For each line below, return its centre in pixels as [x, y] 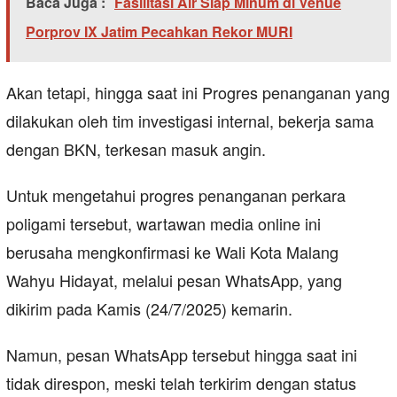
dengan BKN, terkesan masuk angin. [136, 148]
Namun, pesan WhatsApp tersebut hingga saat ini [182, 354]
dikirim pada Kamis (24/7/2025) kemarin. [149, 308]
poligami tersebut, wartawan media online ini [163, 223]
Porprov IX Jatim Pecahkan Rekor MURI [159, 31]
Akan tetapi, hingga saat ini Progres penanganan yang [198, 92]
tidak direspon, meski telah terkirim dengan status [181, 382]
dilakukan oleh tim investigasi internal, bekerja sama [190, 120]
